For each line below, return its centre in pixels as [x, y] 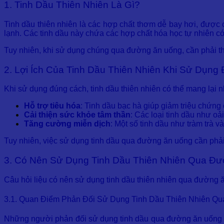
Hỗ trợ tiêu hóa [52, 106]
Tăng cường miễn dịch [67, 124]
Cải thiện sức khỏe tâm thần [77, 115]
